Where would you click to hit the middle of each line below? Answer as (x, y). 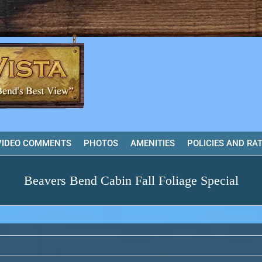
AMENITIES (153, 143)
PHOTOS (101, 143)
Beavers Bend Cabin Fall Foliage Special (131, 180)
